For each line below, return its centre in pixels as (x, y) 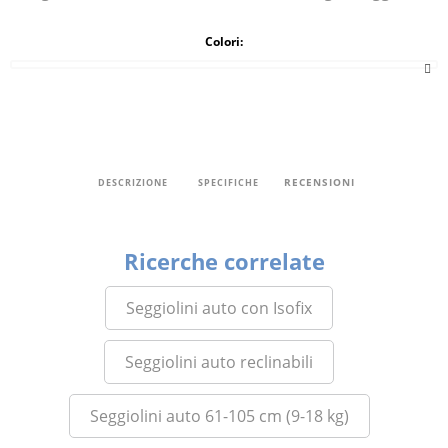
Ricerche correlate (224, 261)
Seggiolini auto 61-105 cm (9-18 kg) (219, 416)
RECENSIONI (319, 182)
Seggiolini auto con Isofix (219, 308)
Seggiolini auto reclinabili (219, 362)
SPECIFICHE (228, 183)
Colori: (224, 41)
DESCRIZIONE (133, 183)
